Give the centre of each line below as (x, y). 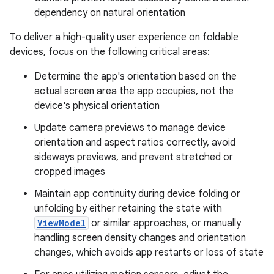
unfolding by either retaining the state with (128, 208)
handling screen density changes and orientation (140, 238)
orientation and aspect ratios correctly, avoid (135, 142)
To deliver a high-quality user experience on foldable (124, 37)
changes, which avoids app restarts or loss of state (149, 252)
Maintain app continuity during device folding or (137, 194)
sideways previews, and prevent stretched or (134, 157)
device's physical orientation (97, 106)
